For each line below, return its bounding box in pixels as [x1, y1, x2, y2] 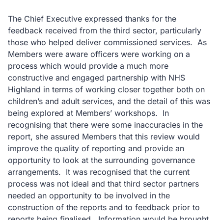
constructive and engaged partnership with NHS [8, 73, 185, 82]
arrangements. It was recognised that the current [8, 167, 190, 177]
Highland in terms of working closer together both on [8, 84, 205, 94]
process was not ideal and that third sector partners [8, 179, 199, 189]
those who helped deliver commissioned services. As [8, 37, 207, 47]
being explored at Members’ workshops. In [8, 108, 169, 118]
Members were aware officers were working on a [8, 49, 190, 59]
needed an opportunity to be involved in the [8, 191, 170, 200]
